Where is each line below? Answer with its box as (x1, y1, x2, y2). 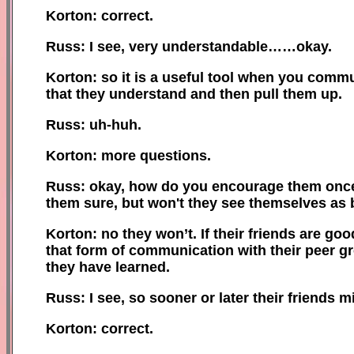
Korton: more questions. (46, 147, 211, 164)
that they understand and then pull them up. (46, 85, 342, 102)
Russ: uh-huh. (46, 116, 141, 133)
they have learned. (46, 258, 170, 275)
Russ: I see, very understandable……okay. (46, 38, 332, 55)
